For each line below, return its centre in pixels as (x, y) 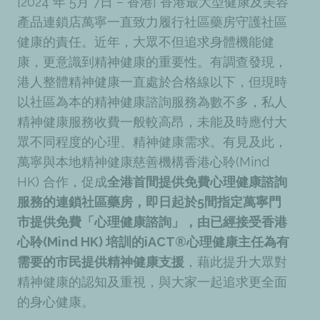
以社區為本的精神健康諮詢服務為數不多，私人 (152, 102)
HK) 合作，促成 (62, 182)
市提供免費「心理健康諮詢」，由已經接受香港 (152, 222)
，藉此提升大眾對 (236, 262)
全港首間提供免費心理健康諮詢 (197, 182)
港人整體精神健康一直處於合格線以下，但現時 (152, 82)
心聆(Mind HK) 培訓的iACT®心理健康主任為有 (153, 242)
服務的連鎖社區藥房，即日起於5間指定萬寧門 (149, 202)
